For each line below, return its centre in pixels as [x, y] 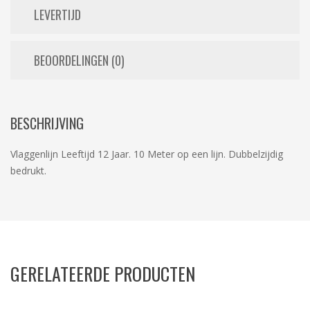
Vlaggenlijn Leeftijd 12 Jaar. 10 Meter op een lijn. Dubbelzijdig [147, 154]
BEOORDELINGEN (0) [79, 61]
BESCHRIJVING [47, 124]
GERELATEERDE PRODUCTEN [103, 274]
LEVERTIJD [57, 15]
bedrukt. [28, 171]
